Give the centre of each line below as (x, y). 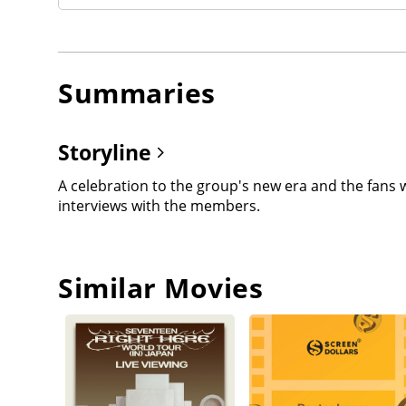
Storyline (107, 152)
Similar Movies (160, 287)
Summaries (137, 92)
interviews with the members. (159, 205)
